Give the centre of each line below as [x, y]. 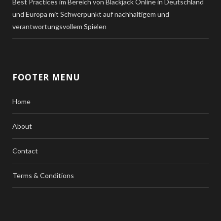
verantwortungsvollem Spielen [59, 27]
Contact [25, 151]
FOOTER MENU [46, 77]
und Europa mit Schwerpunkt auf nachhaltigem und [91, 14]
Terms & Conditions [43, 176]
